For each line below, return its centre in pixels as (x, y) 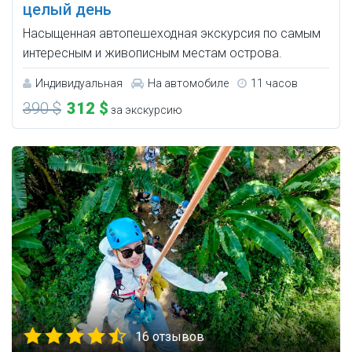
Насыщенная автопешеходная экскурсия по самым (172, 34)
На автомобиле (188, 84)
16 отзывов (170, 337)
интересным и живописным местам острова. (152, 53)
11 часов (274, 84)
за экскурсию (145, 110)
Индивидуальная (79, 84)
